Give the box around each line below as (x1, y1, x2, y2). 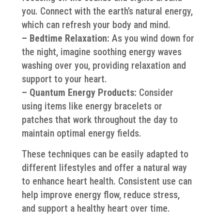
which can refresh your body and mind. (21, 18, 170, 31)
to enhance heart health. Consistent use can (21, 175, 192, 187)
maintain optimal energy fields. (21, 127, 141, 139)
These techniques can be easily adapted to (21, 148, 188, 160)
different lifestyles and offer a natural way (21, 161, 187, 173)
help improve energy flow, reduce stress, (21, 188, 180, 201)
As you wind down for (109, 32, 194, 44)
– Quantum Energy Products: (21, 86, 137, 98)
